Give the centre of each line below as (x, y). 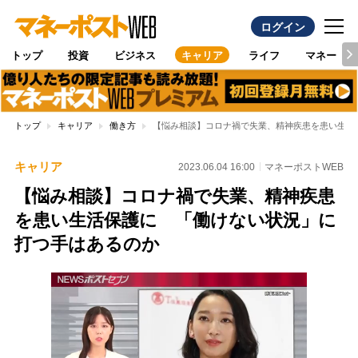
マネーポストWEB (304, 167)
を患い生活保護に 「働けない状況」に (175, 221)
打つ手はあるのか (87, 245)
